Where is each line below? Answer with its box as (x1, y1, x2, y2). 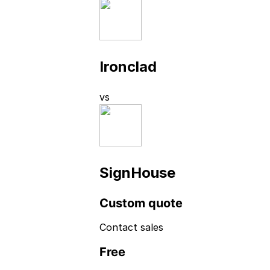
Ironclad (99, 58, 157, 76)
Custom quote (99, 195, 183, 210)
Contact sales (99, 221, 163, 234)
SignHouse (99, 163, 175, 181)
